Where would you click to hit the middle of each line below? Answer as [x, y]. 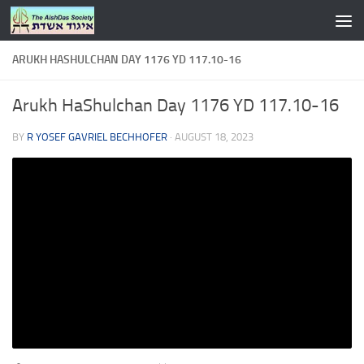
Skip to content [65, 23]
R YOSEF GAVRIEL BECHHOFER [97, 137]
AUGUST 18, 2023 [214, 137]
